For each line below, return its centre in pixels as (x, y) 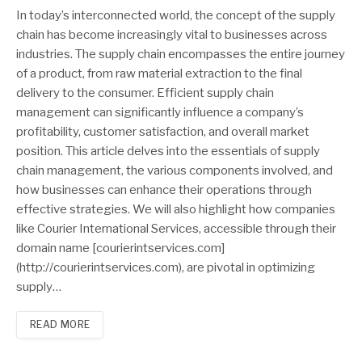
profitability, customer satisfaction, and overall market (163, 132)
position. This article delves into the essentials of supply (168, 152)
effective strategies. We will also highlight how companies (176, 210)
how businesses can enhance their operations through (164, 190)
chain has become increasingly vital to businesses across (172, 35)
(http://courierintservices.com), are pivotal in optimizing (166, 268)
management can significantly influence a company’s (160, 113)
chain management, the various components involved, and (175, 171)
